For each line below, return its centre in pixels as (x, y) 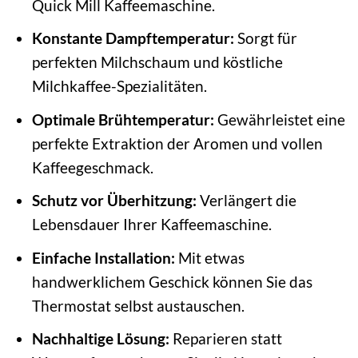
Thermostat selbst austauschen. (138, 305)
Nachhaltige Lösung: (100, 339)
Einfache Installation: (103, 257)
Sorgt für (265, 38)
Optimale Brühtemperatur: (123, 119)
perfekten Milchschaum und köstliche (157, 62)
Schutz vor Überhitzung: (114, 201)
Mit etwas (209, 257)
